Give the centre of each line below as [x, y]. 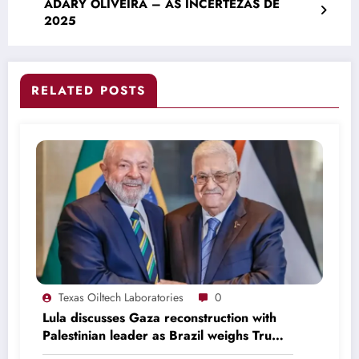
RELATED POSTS [89, 90]
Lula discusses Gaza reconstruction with [159, 317]
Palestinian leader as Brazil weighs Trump [166, 335]
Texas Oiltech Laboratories [121, 297]
